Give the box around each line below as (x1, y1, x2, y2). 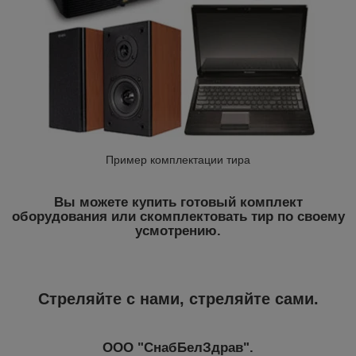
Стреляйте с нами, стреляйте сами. (37, 289, 319, 308)
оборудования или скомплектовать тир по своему (11, 209, 345, 225)
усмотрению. (135, 223, 221, 239)
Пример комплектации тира (106, 153, 250, 167)
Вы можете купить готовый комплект (53, 195, 303, 211)
